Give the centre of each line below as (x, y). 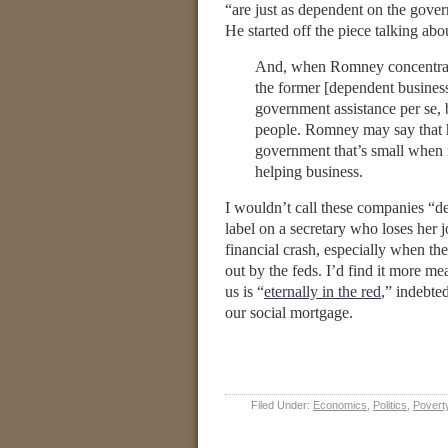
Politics (390, 405)
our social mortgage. (289, 312)
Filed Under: (282, 405)
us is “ (244, 291)
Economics (340, 405)
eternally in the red (322, 291)
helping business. (309, 171)
